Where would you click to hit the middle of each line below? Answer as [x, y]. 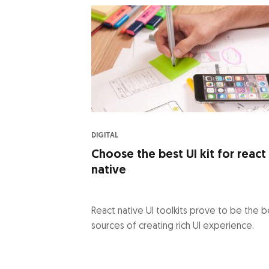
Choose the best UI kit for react [179, 155]
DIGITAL [105, 135]
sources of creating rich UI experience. [173, 226]
